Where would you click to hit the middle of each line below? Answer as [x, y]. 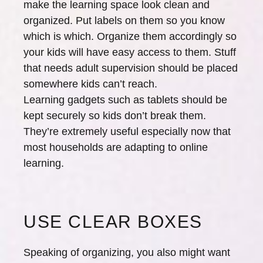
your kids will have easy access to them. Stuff [130, 52]
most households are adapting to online [116, 147]
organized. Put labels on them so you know [124, 21]
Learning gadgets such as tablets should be [125, 100]
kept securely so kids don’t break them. [115, 116]
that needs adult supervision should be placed [131, 68]
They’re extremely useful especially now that [127, 131]
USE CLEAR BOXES [113, 222]
